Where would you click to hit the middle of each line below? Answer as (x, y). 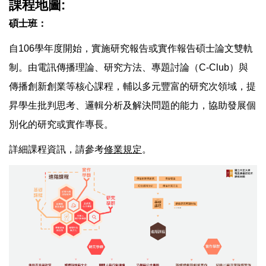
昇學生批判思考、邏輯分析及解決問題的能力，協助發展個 (132, 105)
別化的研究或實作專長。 (61, 124)
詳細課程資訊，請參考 (56, 149)
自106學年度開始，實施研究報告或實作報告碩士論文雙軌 (131, 48)
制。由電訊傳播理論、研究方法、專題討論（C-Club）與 (129, 67)
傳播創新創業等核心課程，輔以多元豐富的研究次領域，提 (132, 86)
